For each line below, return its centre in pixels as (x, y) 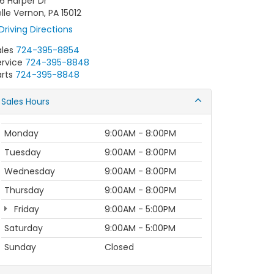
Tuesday (23, 152)
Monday (21, 133)
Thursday (24, 190)
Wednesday (30, 171)
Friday (25, 209)
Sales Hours (25, 102)
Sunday (20, 247)
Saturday (24, 228)
